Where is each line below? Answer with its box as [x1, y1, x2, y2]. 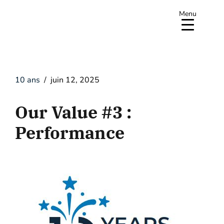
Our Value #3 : [15, 101, 131, 123]
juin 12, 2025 [50, 74, 99, 85]
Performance [15, 121, 124, 143]
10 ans [15, 74, 40, 85]
